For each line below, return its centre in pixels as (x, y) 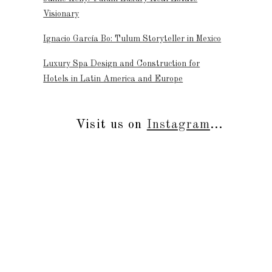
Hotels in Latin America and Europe (113, 79)
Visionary (61, 14)
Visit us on (111, 124)
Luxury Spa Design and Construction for (122, 63)
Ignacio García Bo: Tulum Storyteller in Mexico (132, 39)
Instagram (178, 124)
